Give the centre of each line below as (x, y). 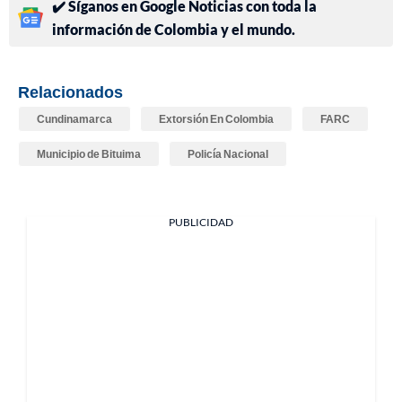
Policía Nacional (228, 154)
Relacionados (70, 92)
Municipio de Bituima (89, 154)
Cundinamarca (74, 119)
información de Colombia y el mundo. (174, 30)
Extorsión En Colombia (216, 119)
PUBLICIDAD (201, 223)
